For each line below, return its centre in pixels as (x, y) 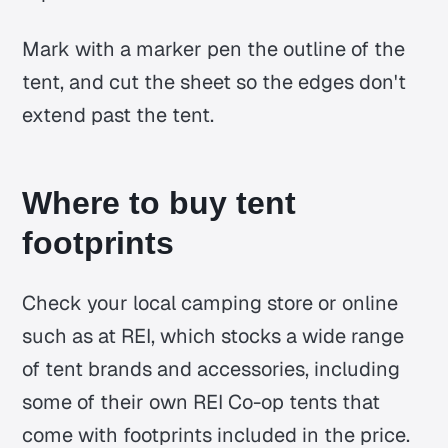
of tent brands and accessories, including (211, 368)
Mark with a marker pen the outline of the (214, 48)
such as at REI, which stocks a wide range (213, 335)
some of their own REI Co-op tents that (201, 401)
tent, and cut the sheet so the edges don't (214, 81)
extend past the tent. (118, 114)
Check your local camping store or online (210, 302)
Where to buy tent (159, 202)
